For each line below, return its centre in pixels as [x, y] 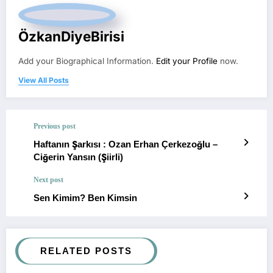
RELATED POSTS [86, 251]
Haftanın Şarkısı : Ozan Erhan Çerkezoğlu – [71, 144]
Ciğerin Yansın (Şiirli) [78, 157]
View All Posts [44, 80]
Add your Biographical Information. [87, 61]
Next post [48, 180]
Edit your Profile [187, 61]
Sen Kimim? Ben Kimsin [85, 198]
